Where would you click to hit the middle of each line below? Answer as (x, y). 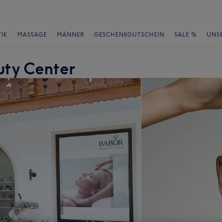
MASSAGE (32, 35)
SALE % (186, 35)
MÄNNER (71, 35)
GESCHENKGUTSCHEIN (129, 35)
